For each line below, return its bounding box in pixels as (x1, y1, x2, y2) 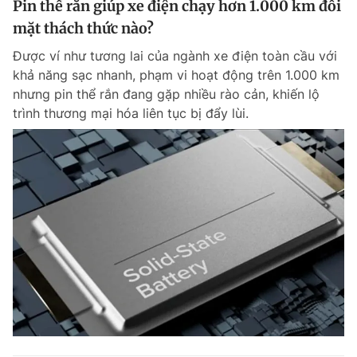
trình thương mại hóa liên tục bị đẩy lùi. (13, 105, 249, 121)
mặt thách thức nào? (13, 19, 154, 37)
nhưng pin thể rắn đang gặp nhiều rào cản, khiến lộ (13, 86, 320, 102)
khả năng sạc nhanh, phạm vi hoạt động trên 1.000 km (13, 67, 339, 83)
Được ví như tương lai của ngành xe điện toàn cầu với (13, 48, 337, 64)
